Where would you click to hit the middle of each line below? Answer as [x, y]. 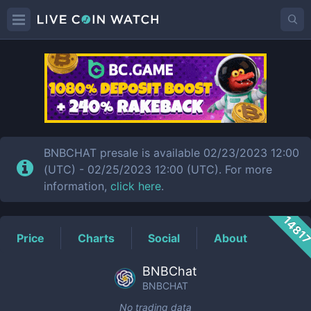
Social [164, 238]
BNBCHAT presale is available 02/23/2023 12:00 [172, 153]
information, [77, 186]
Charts [96, 238]
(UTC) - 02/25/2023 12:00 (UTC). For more [158, 169]
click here [136, 186]
